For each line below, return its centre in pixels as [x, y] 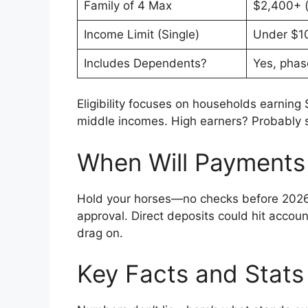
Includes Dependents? [145, 63]
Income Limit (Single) [141, 34]
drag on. [100, 233]
